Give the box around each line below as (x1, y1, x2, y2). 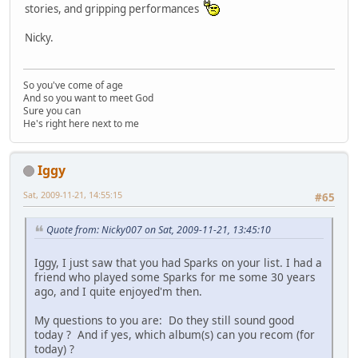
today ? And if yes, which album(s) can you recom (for (34, 326, 315, 342)
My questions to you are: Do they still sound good (34, 312, 294, 328)
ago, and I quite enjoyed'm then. (34, 283, 202, 299)
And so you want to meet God (23, 90, 153, 105)
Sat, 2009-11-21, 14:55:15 (23, 188, 122, 201)
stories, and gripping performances (25, 2, 204, 17)
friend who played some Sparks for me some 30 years (34, 268, 316, 284)
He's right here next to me (23, 116, 139, 130)
